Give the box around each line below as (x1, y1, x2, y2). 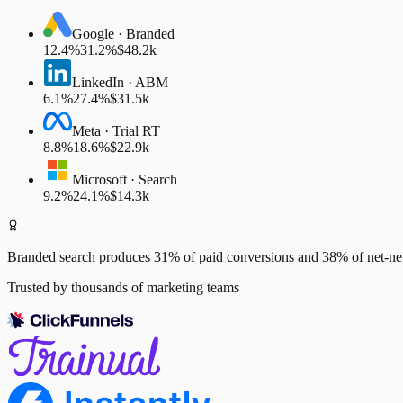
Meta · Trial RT (72, 122, 160, 139)
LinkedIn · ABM (72, 74, 168, 90)
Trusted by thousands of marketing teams (7, 279, 239, 295)
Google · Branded (72, 25, 175, 41)
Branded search (7, 248, 95, 264)
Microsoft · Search (72, 171, 177, 187)
